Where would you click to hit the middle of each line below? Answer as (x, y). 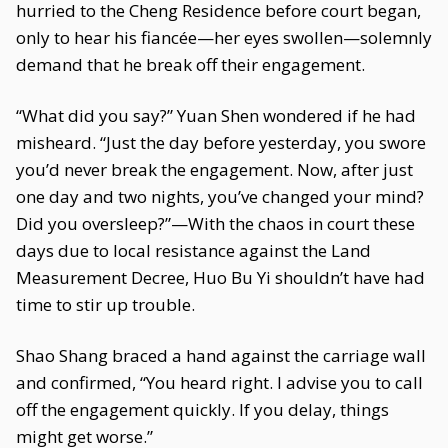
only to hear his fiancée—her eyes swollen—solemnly (224, 37)
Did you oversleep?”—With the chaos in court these (215, 223)
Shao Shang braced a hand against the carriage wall (221, 355)
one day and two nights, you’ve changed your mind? (220, 196)
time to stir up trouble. (105, 304)
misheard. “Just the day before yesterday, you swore (221, 142)
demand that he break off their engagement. (190, 64)
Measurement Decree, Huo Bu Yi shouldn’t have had (220, 277)
